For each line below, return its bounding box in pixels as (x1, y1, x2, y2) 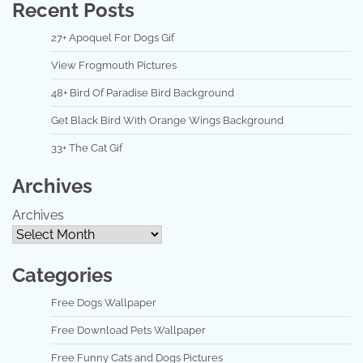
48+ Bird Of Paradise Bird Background (51, 86, 234, 99)
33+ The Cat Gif (51, 141, 122, 154)
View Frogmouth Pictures (51, 58, 177, 71)
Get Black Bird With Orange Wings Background (51, 113, 284, 126)
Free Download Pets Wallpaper (51, 323, 206, 336)
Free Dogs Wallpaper (51, 296, 156, 309)
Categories (12, 263, 113, 287)
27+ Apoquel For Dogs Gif (51, 31, 174, 44)
